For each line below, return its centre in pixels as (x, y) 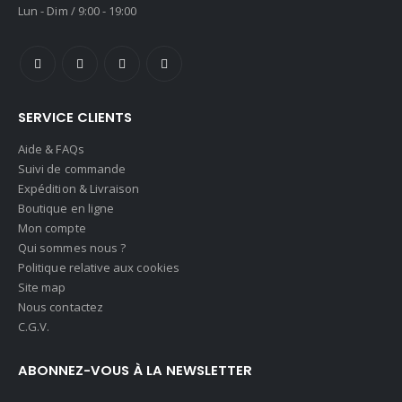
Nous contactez (61, 307)
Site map (42, 288)
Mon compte (52, 228)
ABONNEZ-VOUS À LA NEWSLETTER (135, 371)
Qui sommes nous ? (72, 248)
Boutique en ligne (66, 209)
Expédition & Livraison (79, 189)
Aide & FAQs (51, 149)
